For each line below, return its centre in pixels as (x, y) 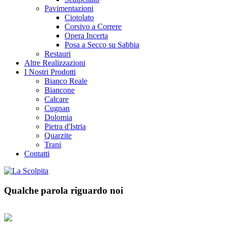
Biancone (60, 90)
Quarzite (58, 135)
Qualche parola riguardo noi (64, 190)
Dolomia (58, 117)
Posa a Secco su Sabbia (102, 45)
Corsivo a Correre (93, 26)
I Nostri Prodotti (50, 72)
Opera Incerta (86, 36)
